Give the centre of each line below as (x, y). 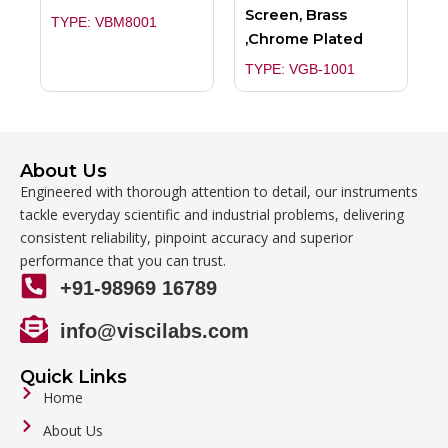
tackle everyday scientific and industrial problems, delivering (212, 215)
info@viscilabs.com (154, 331)
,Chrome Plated (304, 38)
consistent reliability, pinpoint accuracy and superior (186, 238)
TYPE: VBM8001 (104, 22)
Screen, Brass (296, 14)
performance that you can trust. (123, 261)
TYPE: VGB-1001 (300, 69)
